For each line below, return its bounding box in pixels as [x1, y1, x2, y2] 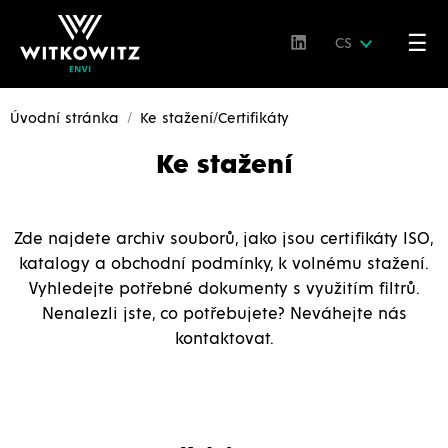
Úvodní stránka [10, 111, 119, 127]
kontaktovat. [174, 331, 274, 349]
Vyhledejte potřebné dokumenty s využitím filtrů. [28, 281, 420, 299]
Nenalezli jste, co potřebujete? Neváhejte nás [41, 306, 407, 324]
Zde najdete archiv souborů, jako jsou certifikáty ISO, [14, 231, 434, 249]
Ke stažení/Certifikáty [140, 111, 289, 127]
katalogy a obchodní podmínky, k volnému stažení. [19, 256, 429, 274]
